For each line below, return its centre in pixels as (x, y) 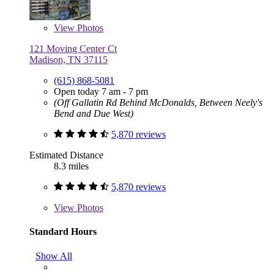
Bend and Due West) (94, 114)
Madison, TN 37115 (68, 60)
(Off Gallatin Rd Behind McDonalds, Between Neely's (158, 103)
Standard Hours (63, 232)
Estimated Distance (66, 155)
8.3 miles (71, 166)
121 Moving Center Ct (73, 49)
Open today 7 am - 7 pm (101, 92)
